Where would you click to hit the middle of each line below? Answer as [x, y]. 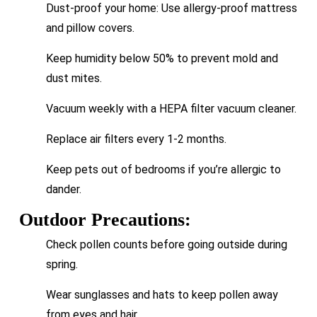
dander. [63, 189]
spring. [62, 264]
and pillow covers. [90, 28]
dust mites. [74, 78]
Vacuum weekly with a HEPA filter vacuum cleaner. [171, 108]
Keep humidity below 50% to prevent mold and [162, 58]
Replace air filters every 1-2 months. [136, 139]
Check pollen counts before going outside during [166, 244]
